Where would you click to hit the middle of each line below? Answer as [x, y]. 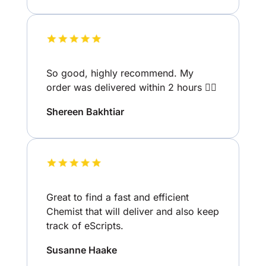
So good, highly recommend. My [120, 73]
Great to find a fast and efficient [117, 197]
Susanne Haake [81, 250]
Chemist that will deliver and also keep [132, 212]
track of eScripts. [85, 226]
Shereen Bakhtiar [85, 111]
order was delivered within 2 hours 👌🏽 [131, 87]
